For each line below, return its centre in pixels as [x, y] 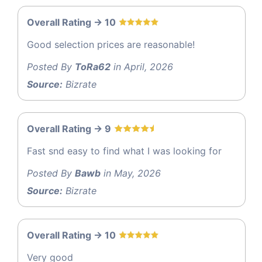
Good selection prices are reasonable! [111, 45]
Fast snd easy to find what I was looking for [124, 151]
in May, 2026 [131, 173]
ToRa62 [93, 67]
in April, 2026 [142, 67]
